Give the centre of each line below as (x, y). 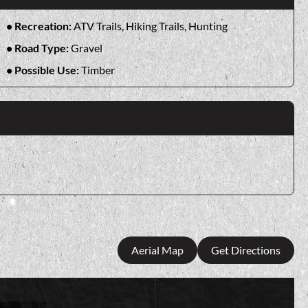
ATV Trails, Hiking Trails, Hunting (150, 25)
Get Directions (246, 250)
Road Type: (42, 47)
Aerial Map (157, 250)
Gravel (86, 47)
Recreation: (44, 25)
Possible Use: (47, 69)
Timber (98, 69)
